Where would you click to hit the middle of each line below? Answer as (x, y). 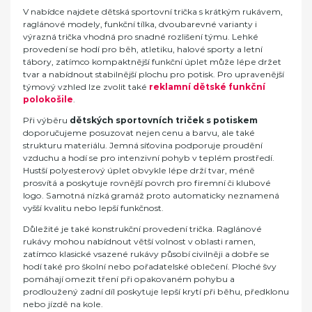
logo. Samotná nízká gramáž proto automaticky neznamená (151, 195)
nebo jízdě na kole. (63, 304)
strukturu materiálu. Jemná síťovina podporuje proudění (143, 145)
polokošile (48, 99)
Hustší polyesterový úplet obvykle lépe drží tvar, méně (139, 170)
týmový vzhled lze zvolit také (86, 86)
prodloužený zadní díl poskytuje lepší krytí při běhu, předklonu (156, 291)
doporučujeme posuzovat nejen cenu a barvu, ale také (139, 132)
